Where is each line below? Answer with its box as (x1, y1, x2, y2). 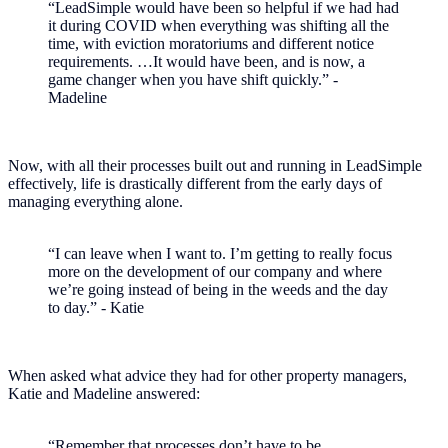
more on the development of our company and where (48, 262, 382, 280)
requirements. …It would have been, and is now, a (48, 52, 365, 70)
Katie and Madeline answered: (8, 384, 200, 402)
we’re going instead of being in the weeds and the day (48, 280, 388, 298)
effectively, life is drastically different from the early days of (8, 174, 382, 192)
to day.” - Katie (48, 298, 144, 316)
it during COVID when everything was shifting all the (48, 16, 389, 34)
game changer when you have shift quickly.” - (48, 70, 338, 88)
